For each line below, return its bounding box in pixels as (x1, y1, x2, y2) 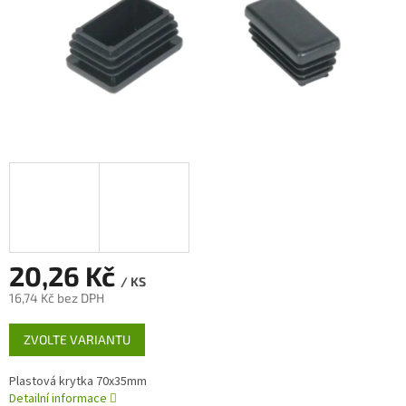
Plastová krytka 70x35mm (9, 372, 147, 391)
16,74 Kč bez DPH (9, 290, 104, 306)
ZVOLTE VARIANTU (24, 332, 130, 348)
